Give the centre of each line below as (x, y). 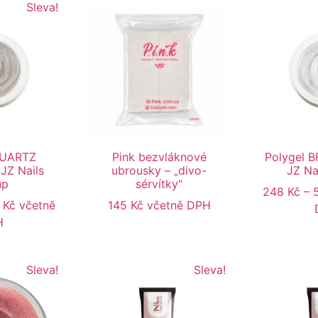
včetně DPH (179, 205)
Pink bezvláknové (159, 157)
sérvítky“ (159, 184)
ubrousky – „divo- (159, 171)
